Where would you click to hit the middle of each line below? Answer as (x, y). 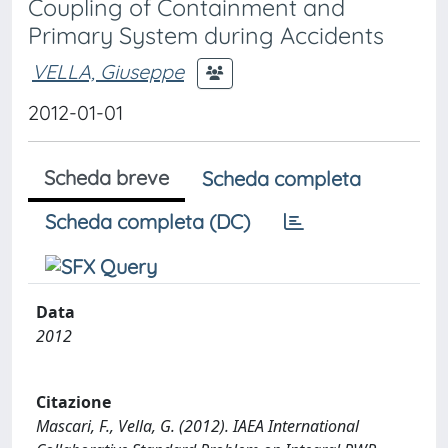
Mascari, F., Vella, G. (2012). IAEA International (197, 425)
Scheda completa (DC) (147, 221)
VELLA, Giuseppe (108, 71)
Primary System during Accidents (206, 35)
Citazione (73, 401)
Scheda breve (106, 177)
